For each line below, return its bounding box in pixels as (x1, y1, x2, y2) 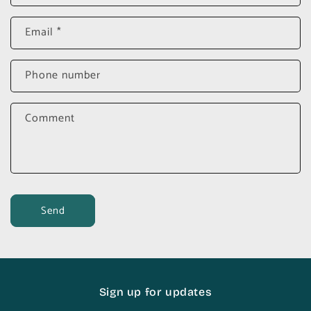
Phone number (25, 66, 101, 85)
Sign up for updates (99, 285, 212, 299)
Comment (25, 109, 75, 128)
